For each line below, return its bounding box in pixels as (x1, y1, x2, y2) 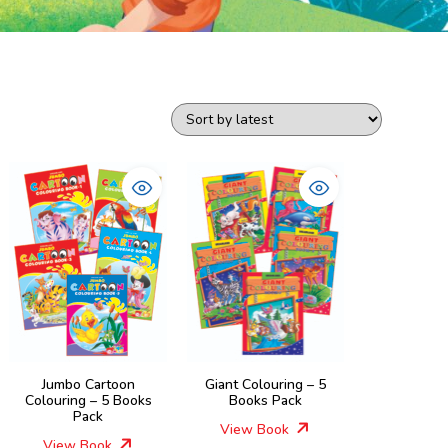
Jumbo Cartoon (41, 375, 135, 394)
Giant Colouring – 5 (204, 375, 326, 394)
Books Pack (228, 391, 302, 410)
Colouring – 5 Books (24, 391, 152, 410)
